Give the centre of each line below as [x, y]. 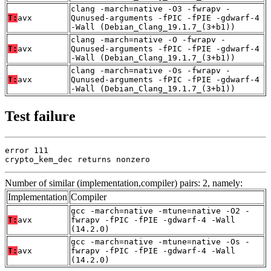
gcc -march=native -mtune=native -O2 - [160, 211]
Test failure [40, 116]
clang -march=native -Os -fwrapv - [151, 71]
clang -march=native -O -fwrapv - [148, 40]
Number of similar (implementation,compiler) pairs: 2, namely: [124, 183]
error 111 [27, 151]
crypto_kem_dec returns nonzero [77, 160]
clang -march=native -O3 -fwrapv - [151, 9]
